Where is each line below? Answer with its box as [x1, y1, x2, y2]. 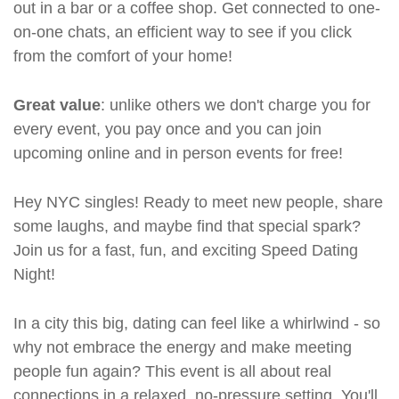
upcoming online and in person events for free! [13, 144, 343, 162]
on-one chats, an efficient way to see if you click [13, 23, 352, 41]
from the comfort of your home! [13, 47, 232, 65]
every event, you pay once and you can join [13, 120, 322, 138]
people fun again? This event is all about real [13, 362, 331, 380]
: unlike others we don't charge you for [101, 96, 370, 114]
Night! [13, 265, 55, 283]
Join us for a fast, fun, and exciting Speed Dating [13, 241, 358, 259]
